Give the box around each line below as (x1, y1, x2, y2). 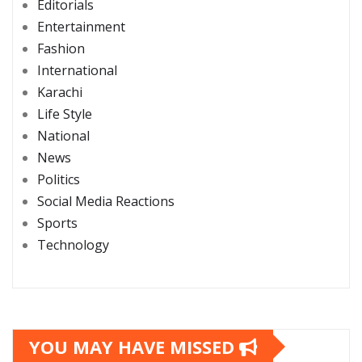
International (37, 61, 117, 79)
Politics (37, 170, 80, 188)
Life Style (37, 104, 92, 123)
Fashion (37, 39, 85, 57)
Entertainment (37, 17, 125, 36)
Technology (37, 235, 109, 254)
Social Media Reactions (37, 192, 175, 210)
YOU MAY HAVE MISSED (29, 334, 239, 359)
